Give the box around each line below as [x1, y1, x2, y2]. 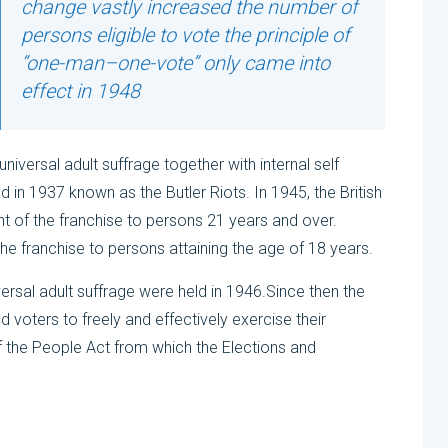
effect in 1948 [20, 79, 140, 104]
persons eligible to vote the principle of [20, 23, 350, 48]
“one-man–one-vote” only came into [20, 51, 330, 76]
